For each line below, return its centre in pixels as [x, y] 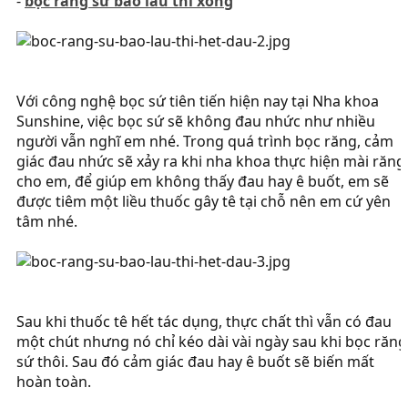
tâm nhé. [47, 222]
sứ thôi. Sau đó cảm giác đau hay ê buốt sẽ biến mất [195, 362]
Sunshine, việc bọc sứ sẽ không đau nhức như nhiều [196, 122]
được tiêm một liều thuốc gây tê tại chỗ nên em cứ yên [204, 202]
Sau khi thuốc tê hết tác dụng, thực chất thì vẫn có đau [204, 322]
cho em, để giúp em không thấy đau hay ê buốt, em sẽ [203, 182]
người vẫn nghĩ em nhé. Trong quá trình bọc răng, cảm [205, 142]
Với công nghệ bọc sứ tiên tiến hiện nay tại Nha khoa [198, 102]
